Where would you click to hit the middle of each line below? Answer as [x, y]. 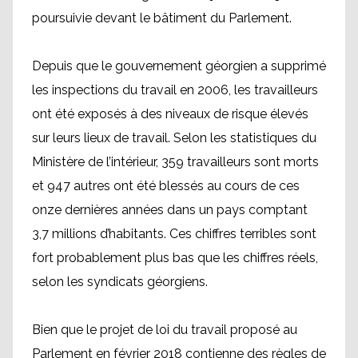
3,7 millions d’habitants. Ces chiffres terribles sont [174, 234]
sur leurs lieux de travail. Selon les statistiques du [174, 138]
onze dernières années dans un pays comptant [170, 210]
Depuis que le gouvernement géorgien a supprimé [179, 66]
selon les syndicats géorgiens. [120, 282]
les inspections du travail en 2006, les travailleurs [175, 90]
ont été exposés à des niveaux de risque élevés [170, 114]
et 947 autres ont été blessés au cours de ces [166, 186]
